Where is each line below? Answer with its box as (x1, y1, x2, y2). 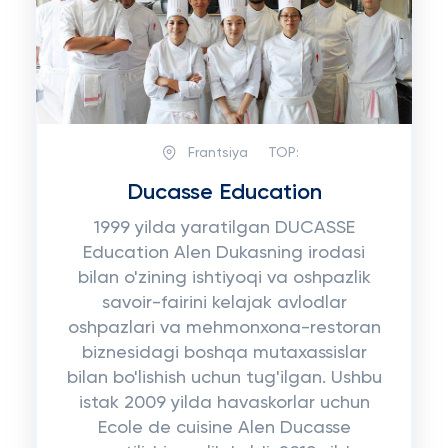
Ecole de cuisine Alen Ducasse (97, 419, 351, 437)
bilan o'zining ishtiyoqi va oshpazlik (77, 269, 371, 287)
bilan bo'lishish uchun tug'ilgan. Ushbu (66, 369, 382, 387)
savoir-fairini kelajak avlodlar (101, 294, 347, 312)
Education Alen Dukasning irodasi (83, 244, 365, 262)
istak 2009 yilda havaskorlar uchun (78, 394, 370, 412)
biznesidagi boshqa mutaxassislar (81, 344, 367, 362)
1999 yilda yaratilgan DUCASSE (93, 219, 355, 237)
